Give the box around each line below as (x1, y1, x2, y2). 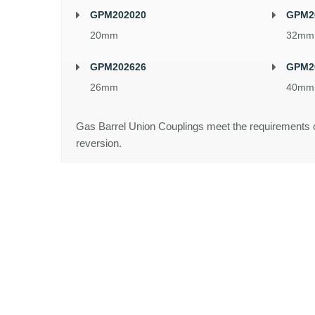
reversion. (76, 137, 122, 149)
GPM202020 (90, 9, 146, 20)
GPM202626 (90, 61, 146, 72)
